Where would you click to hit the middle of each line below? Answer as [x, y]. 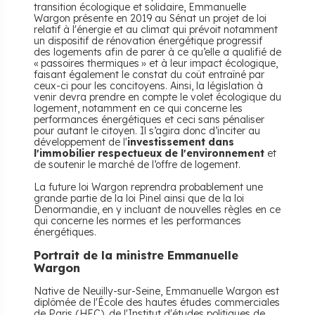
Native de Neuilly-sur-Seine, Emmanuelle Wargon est [156, 291]
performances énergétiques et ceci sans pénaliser [149, 120]
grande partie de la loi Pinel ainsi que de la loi [139, 198]
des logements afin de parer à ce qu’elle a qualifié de [157, 52]
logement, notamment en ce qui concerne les [138, 108]
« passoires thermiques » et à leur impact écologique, [156, 63]
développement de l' [81, 142]
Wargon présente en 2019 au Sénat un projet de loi [150, 18]
